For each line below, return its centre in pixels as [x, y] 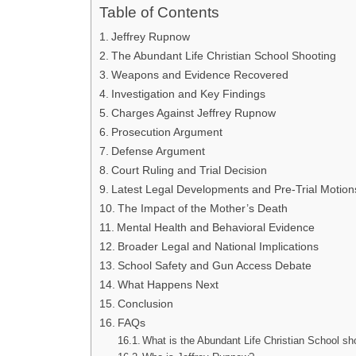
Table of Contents [159, 12]
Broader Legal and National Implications [218, 246]
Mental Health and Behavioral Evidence [215, 227]
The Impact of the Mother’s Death [202, 208]
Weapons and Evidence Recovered [199, 74]
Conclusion [145, 303]
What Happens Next [168, 284]
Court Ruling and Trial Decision [189, 170]
